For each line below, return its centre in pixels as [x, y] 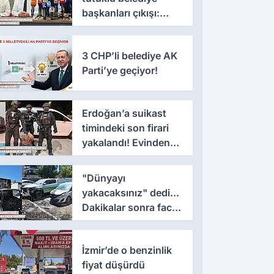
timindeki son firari [125, 128]
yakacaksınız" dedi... [130, 192]
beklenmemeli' [115, 43]
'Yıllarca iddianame [126, 28]
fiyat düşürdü [113, 265]
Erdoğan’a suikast [124, 113]
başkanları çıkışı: [120, 13]
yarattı [97, 172]
